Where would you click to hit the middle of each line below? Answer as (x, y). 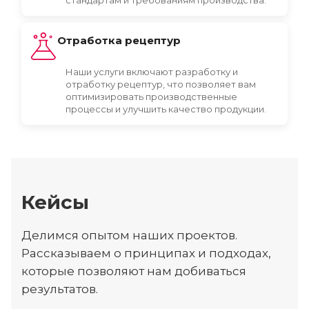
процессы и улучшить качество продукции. (166, 109)
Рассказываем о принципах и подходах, (146, 253)
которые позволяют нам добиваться (134, 271)
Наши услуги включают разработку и (152, 71)
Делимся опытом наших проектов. (129, 235)
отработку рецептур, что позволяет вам (161, 84)
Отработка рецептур (119, 40)
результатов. (60, 289)
